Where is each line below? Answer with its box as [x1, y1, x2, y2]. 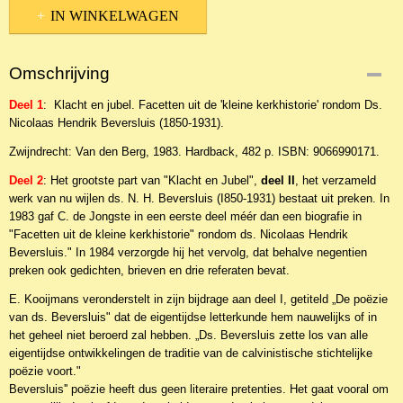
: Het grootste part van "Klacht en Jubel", [43, 174, 257, 187]
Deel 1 [9, 98, 43, 112]
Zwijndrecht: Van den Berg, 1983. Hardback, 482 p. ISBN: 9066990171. [9, 145, 380, 158]
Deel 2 [9, 174, 43, 187]
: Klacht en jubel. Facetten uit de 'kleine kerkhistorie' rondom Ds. [43, 98, 382, 112]
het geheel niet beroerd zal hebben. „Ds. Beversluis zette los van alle [9, 328, 368, 342]
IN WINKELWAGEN [50, 8, 179, 23]
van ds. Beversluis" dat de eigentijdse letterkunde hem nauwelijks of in [9, 310, 377, 324]
